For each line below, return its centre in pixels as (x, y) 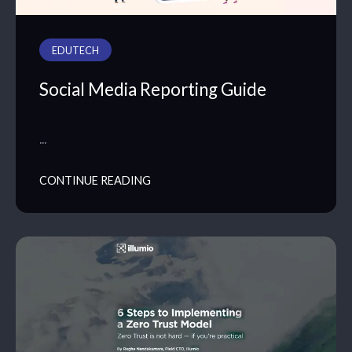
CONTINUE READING (95, 180)
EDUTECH (75, 51)
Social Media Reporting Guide (153, 89)
